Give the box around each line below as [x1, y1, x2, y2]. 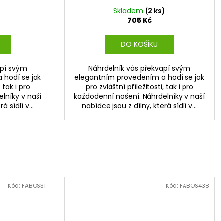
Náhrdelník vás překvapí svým [88, 63, 190, 74]
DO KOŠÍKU [120, 39, 158, 50]
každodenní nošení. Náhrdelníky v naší [74, 91, 205, 102]
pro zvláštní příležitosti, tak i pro [85, 82, 193, 92]
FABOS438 [179, 182, 209, 190]
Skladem [113, 6, 145, 16]
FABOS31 [21, 182, 46, 190]
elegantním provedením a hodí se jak [74, 73, 204, 83]
